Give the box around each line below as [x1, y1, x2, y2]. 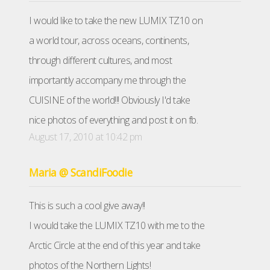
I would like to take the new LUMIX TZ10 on [29, 14, 202, 28]
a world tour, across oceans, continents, [29, 34, 189, 48]
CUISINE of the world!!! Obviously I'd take [29, 93, 190, 107]
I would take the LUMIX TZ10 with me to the [29, 219, 204, 233]
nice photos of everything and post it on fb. [29, 113, 198, 127]
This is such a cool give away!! [29, 199, 145, 213]
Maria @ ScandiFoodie [29, 165, 132, 180]
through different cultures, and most [29, 54, 172, 67]
